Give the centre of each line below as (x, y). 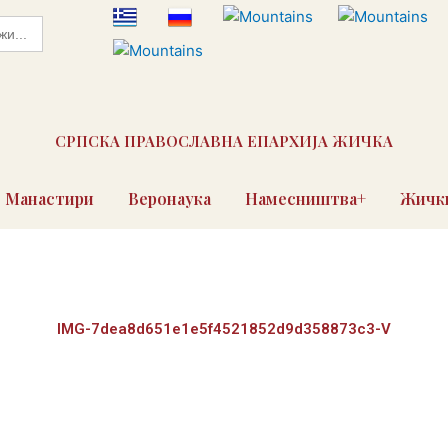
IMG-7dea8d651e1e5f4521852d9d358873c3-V (224, 329)
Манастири (49, 198)
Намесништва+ (305, 198)
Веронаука (169, 198)
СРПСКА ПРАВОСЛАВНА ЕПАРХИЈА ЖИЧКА (224, 141)
